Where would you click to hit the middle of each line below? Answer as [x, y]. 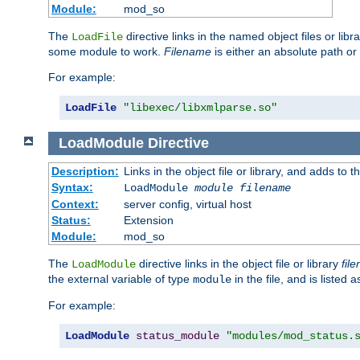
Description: [85, 171]
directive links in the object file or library [239, 263]
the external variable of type [121, 278]
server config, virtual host [187, 204]
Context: [75, 204]
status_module [178, 335]
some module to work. [106, 52]
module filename [242, 188]
